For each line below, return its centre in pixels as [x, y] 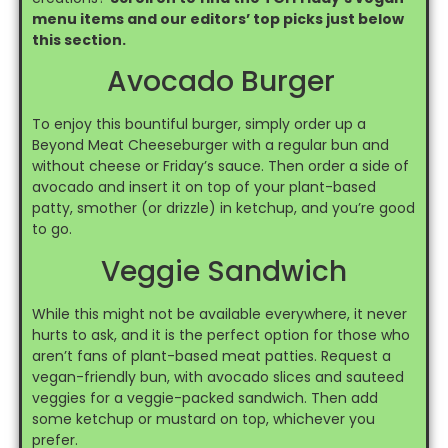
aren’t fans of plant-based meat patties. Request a [211, 355]
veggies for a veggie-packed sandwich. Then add [204, 397]
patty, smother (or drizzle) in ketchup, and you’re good [223, 208]
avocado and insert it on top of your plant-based [203, 187]
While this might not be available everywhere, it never [219, 313]
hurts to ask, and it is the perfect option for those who [220, 334]
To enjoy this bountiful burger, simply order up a [198, 124]
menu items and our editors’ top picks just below [217, 18]
